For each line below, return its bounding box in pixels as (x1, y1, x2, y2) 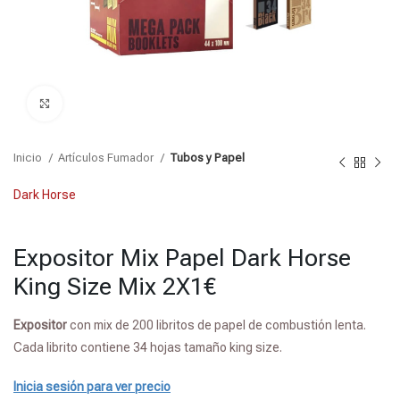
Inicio (13, 151, 45, 164)
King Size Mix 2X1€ (13, 272, 216, 301)
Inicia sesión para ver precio (13, 379, 171, 394)
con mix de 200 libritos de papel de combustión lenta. (67, 318, 366, 332)
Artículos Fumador (58, 151, 156, 164)
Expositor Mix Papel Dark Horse (13, 244, 351, 272)
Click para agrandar (62, 96, 163, 110)
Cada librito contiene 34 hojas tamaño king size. (13, 340, 282, 354)
